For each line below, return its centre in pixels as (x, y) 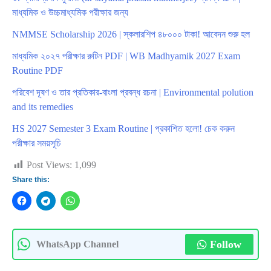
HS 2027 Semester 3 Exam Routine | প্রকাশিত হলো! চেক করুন (123, 129)
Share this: (31, 180)
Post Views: (49, 165)
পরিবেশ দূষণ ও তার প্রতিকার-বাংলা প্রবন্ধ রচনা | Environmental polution (133, 93)
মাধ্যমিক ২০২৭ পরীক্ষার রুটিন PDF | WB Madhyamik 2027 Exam (126, 56)
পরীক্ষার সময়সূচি (37, 143)
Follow (226, 245)
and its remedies (43, 107)
